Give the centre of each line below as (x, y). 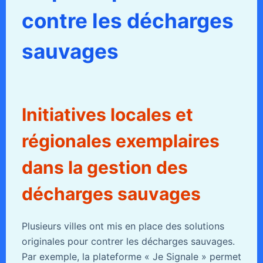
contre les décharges (127, 21)
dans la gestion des (104, 168)
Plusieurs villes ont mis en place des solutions (123, 226)
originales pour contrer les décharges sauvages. (128, 242)
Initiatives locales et (107, 115)
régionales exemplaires (120, 141)
